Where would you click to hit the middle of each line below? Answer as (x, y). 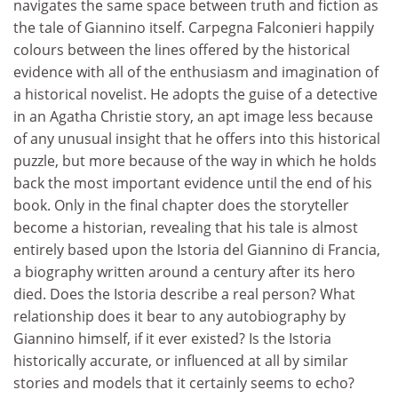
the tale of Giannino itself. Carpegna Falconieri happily (194, 28)
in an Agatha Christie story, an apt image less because (193, 116)
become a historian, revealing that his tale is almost (186, 227)
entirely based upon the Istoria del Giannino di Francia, (197, 250)
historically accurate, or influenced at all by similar (181, 361)
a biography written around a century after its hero (184, 272)
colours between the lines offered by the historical (182, 50)
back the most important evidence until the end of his (193, 183)
